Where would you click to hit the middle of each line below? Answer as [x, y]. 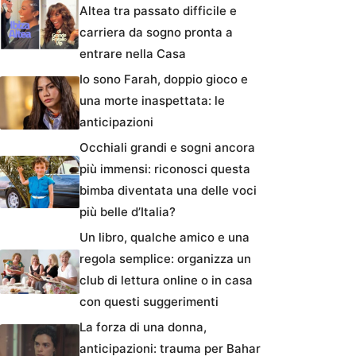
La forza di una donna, [143, 327]
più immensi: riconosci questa [165, 169]
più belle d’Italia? [128, 212]
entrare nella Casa [133, 54]
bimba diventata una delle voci [168, 191]
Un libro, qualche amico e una [164, 238]
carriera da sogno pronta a [156, 33]
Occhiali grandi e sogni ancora [167, 148]
